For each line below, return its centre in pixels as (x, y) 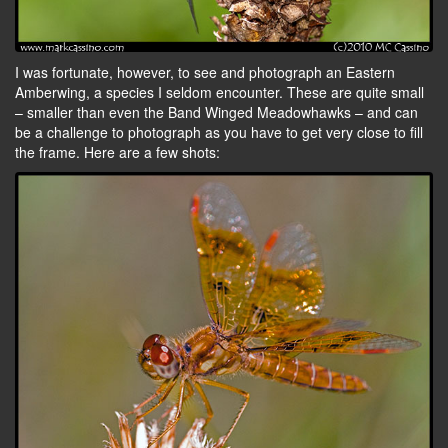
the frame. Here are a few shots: (117, 151)
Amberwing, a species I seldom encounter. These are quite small (219, 91)
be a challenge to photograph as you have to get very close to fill (219, 131)
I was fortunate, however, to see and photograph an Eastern (205, 71)
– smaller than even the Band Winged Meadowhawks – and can (216, 111)
